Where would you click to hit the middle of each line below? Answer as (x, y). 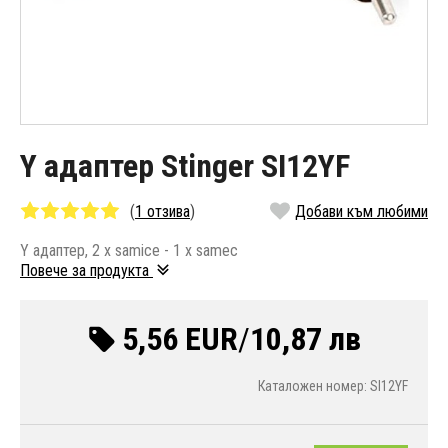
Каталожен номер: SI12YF (333, 386)
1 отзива (162, 212)
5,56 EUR (180, 339)
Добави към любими (361, 212)
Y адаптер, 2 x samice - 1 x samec (129, 251)
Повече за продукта (86, 271)
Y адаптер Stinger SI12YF (185, 166)
